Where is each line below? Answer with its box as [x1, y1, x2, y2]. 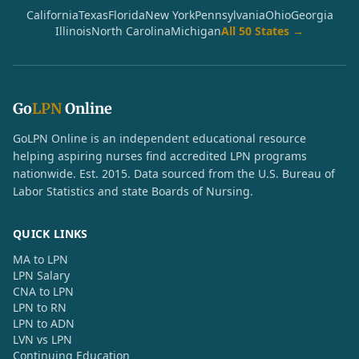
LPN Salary [13, 268, 70, 283]
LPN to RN [13, 300, 67, 315]
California [26, 7, 79, 22]
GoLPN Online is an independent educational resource [13, 131, 306, 146]
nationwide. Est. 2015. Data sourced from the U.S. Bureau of [13, 166, 335, 181]
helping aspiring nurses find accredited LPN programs [13, 148, 307, 163]
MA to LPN [13, 252, 68, 267]
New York [144, 7, 195, 22]
